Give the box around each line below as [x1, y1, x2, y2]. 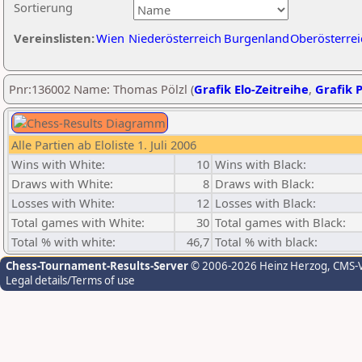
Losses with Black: [215, 195, 316, 211]
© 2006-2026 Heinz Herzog [188, 259, 327, 273]
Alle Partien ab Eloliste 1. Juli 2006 [11, 137, 196, 153]
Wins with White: [11, 156, 105, 172]
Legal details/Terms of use [6, 273, 135, 288]
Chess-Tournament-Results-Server [6, 259, 188, 273]
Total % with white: [11, 234, 116, 250]
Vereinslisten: [14, 30, 95, 46]
